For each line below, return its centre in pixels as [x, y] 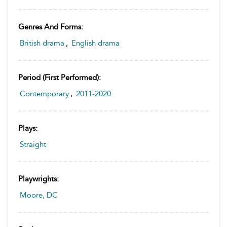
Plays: [28, 128]
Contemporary [44, 93]
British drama [42, 43]
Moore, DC [39, 195]
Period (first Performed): [60, 77]
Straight [33, 144]
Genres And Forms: [51, 27]
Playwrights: [39, 179]
